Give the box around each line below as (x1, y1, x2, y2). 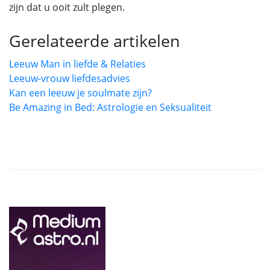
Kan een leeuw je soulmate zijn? (9, 86, 152, 99)
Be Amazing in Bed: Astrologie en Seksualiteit (9, 101, 212, 114)
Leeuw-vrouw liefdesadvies (9, 72, 130, 85)
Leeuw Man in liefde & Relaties (9, 57, 146, 71)
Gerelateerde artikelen (9, 30, 180, 52)
